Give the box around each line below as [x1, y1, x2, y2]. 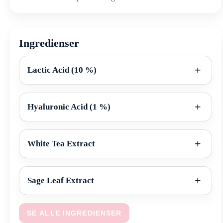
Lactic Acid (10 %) [27, 65, 97, 75]
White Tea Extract [27, 139, 95, 149]
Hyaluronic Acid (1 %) [27, 102, 111, 112]
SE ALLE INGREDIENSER [27, 209, 122, 218]
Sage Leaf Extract [27, 176, 94, 186]
